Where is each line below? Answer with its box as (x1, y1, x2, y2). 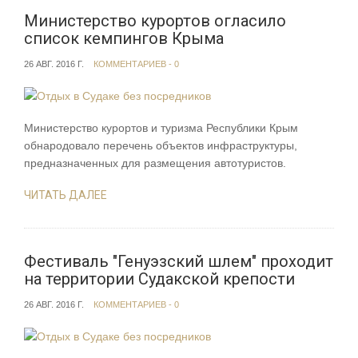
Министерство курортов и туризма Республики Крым (24, 121, 298, 135)
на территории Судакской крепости (24, 269, 295, 289)
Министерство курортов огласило (24, 10, 286, 30)
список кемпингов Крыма (24, 28, 224, 48)
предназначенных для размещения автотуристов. (24, 157, 286, 170)
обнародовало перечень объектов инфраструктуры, (24, 139, 297, 153)
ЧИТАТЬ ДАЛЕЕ (24, 189, 107, 202)
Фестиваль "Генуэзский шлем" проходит (24, 252, 333, 272)
